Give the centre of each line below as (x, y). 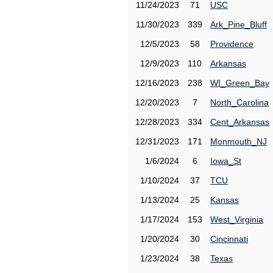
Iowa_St (226, 161)
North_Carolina (239, 102)
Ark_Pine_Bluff (239, 24)
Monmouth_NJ (239, 141)
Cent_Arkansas (240, 122)
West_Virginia (237, 219)
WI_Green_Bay (240, 83)
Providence (232, 44)
